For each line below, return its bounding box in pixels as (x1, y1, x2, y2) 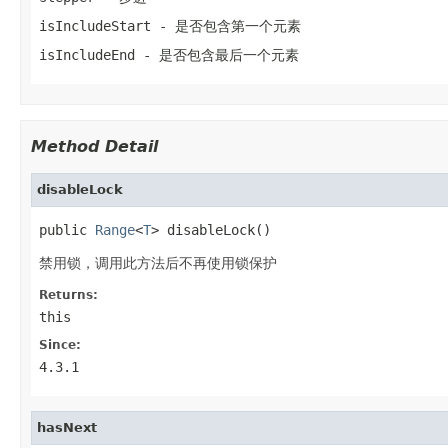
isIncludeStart (39, 17, 151, 34)
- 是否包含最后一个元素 (135, 46, 299, 63)
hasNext (37, 419, 97, 435)
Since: (39, 337, 81, 352)
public (39, 221, 95, 238)
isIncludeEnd (39, 46, 135, 63)
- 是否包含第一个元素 (151, 17, 301, 34)
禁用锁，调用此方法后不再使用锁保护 (39, 254, 277, 271)
